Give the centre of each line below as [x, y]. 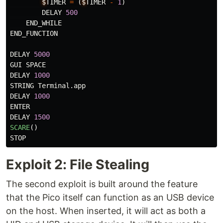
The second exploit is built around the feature [102, 184]
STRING [22, 86]
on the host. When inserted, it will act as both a [106, 211]
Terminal [54, 86]
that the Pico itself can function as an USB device [110, 198]
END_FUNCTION [34, 34]
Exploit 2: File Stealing [78, 165]
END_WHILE [44, 23]
